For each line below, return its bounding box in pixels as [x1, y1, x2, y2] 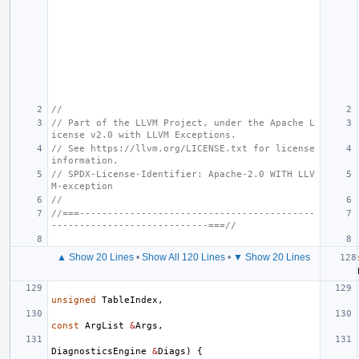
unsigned [51, 294, 96, 305]
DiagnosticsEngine [51, 345, 147, 357]
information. [51, 155, 119, 166]
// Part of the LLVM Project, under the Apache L [51, 117, 315, 128]
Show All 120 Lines [142, 251, 225, 263]
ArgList [85, 320, 124, 331]
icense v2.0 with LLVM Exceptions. [51, 129, 236, 140]
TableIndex [102, 294, 158, 305]
